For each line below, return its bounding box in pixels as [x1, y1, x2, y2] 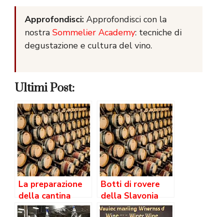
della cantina [18, 190, 71, 202]
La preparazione [18, 179, 82, 190]
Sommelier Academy [52, 27, 135, 39]
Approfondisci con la [84, 14, 167, 26]
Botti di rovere [101, 179, 160, 190]
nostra [25, 27, 52, 39]
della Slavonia [101, 190, 158, 202]
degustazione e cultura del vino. [25, 40, 152, 52]
